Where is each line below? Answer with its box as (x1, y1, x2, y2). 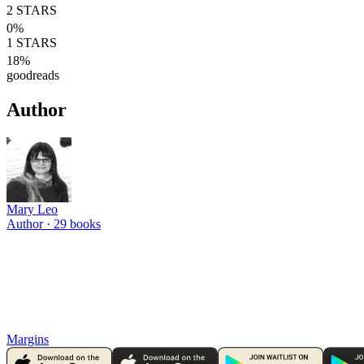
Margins (6, 331, 49, 346)
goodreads (6, 68, 59, 82)
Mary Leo (6, 201, 58, 216)
